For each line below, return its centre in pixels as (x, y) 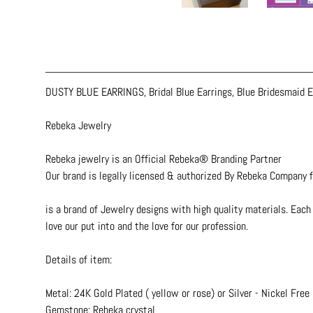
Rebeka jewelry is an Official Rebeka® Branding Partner (163, 159)
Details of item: (79, 259)
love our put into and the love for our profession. (147, 226)
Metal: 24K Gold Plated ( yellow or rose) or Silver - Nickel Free (177, 293)
